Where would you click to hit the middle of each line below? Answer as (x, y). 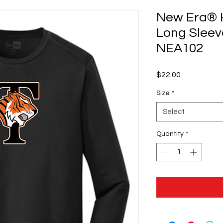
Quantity (170, 134)
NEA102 (180, 48)
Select (174, 112)
